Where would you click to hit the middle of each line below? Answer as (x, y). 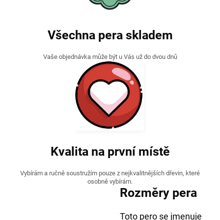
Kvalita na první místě (110, 152)
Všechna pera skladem (110, 35)
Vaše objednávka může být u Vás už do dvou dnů (110, 57)
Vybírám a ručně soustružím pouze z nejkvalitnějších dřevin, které (110, 173)
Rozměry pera (158, 193)
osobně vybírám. (110, 182)
